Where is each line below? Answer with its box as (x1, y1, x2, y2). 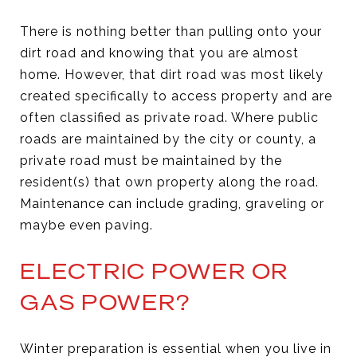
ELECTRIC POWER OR (20, 257, 288, 285)
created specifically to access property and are (20, 88, 332, 104)
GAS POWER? (20, 288, 190, 316)
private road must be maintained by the (20, 152, 282, 168)
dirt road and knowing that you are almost (20, 45, 299, 61)
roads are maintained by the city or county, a (20, 131, 316, 147)
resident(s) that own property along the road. (20, 174, 319, 190)
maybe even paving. (20, 217, 153, 233)
